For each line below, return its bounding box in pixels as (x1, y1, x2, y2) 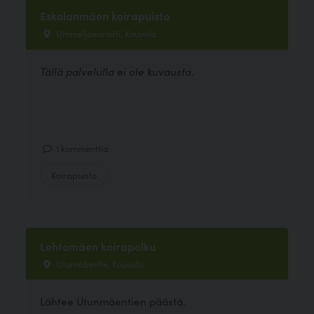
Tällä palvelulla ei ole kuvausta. (40, 63, 195, 78)
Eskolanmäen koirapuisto (40, 8, 170, 24)
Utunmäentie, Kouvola (54, 257, 144, 271)
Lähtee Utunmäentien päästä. (40, 294, 186, 309)
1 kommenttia (54, 142, 109, 154)
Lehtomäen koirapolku (40, 238, 156, 254)
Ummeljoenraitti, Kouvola (54, 27, 157, 40)
